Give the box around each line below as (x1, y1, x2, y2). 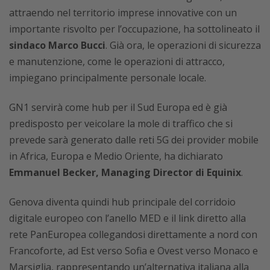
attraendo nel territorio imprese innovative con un (9, 6, 237, 19)
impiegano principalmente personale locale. (9, 71, 206, 84)
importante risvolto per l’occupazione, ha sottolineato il (9, 22, 260, 36)
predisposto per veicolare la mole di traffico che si (9, 117, 233, 130)
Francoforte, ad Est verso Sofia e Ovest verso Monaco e (9, 244, 258, 257)
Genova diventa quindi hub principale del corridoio (9, 195, 236, 209)
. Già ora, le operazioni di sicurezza (105, 39, 261, 52)
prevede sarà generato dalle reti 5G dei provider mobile (9, 133, 259, 146)
